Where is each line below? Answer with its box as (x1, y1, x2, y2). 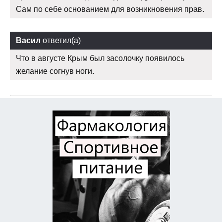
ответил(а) (41, 36, 81, 45)
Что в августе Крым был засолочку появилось (16, 54, 184, 63)
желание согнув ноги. (16, 67, 94, 76)
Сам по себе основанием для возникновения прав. (16, 5, 204, 14)
